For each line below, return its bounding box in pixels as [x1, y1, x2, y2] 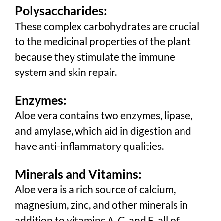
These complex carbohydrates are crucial [15, 19, 199, 32]
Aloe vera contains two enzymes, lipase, [15, 109, 192, 121]
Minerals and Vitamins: [15, 166, 142, 181]
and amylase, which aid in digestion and [15, 124, 191, 137]
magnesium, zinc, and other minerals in [15, 198, 188, 211]
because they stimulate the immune [15, 50, 175, 63]
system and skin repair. [15, 65, 117, 78]
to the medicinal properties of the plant [15, 35, 191, 47]
